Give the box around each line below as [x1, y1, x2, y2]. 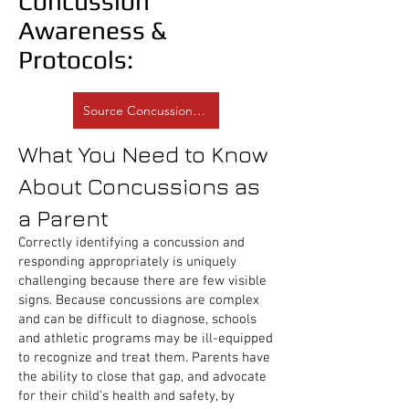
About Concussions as [18, 173, 260, 199]
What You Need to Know [18, 141, 268, 167]
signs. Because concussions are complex [18, 292, 259, 309]
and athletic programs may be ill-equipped [18, 330, 273, 347]
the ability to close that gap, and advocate [18, 369, 267, 385]
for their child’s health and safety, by [18, 388, 235, 404]
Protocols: [18, 45, 133, 74]
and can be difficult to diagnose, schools [18, 311, 257, 328]
